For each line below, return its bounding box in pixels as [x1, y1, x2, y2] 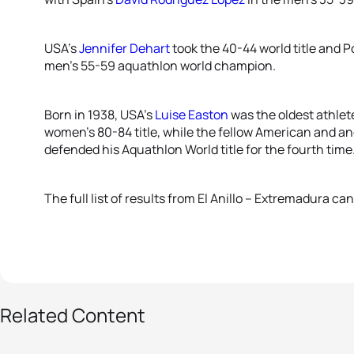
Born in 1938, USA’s [44, 106, 155, 123]
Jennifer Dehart [79, 40, 170, 57]
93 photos [20, 275, 71, 290]
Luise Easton [155, 106, 228, 123]
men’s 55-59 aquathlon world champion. [44, 57, 276, 74]
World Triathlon [20, 314, 163, 340]
